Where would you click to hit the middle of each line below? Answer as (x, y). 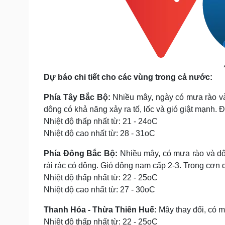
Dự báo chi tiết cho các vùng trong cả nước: (128, 77)
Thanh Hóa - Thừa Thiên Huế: (101, 210)
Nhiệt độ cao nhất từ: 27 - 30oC (99, 190)
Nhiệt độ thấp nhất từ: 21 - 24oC (101, 121)
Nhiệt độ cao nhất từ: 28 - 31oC (99, 133)
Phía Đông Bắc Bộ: (82, 153)
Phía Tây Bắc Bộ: (78, 97)
